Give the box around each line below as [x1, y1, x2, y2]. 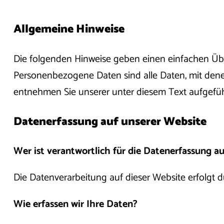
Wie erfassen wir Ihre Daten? [13, 196, 137, 213]
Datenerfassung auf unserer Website [13, 111, 206, 131]
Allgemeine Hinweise [13, 19, 124, 39]
